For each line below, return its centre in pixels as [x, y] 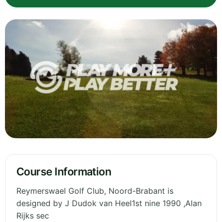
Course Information [64, 172]
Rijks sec [33, 216]
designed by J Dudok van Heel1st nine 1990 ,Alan [109, 203]
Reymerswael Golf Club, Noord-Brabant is [95, 191]
